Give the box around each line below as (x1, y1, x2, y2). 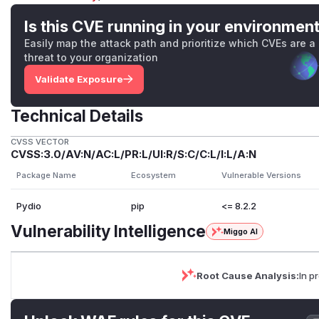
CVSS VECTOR (11, 137, 70, 147)
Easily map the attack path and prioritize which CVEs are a (24, 37, 316, 50)
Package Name (16, 170, 76, 181)
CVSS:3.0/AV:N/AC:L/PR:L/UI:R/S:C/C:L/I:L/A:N (11, 148, 257, 162)
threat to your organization (24, 51, 159, 64)
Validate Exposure (34, 73, 123, 85)
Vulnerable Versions (221, 170, 301, 181)
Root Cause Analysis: (197, 269, 300, 281)
